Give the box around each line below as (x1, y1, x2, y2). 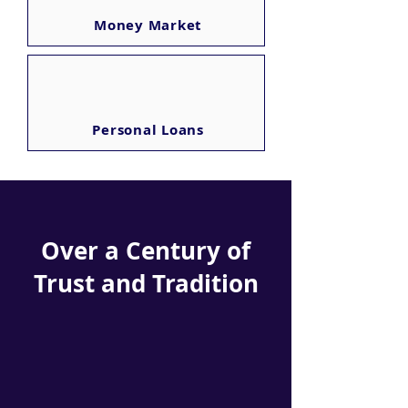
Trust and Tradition (33, 267, 259, 300)
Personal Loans (92, 119, 204, 139)
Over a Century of (41, 234, 250, 267)
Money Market (94, 15, 202, 35)
